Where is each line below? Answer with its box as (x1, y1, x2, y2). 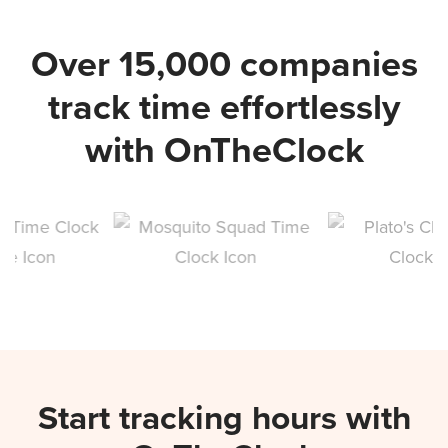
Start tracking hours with (37, 397, 411, 439)
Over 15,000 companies (30, 42, 418, 86)
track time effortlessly (48, 85, 400, 129)
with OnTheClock (84, 128, 364, 172)
